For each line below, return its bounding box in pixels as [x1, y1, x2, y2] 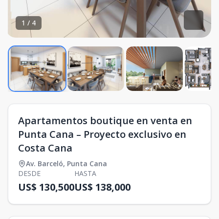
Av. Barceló [26, 159, 63, 168]
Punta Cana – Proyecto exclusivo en [18, 128, 186, 141]
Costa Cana [18, 141, 72, 154]
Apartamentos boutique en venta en [18, 114, 192, 127]
